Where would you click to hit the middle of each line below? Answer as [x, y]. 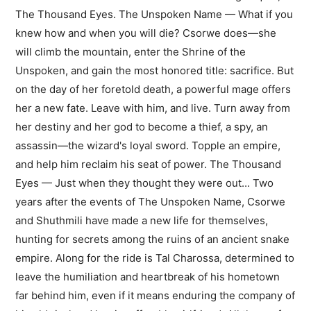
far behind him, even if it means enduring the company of [155, 296]
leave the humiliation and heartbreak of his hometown [148, 277]
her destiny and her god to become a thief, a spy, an [142, 127]
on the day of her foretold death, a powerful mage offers [153, 90]
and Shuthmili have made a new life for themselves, [142, 221]
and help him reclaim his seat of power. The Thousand [149, 165]
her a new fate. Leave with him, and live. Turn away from [153, 108]
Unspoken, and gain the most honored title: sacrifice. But [155, 71]
